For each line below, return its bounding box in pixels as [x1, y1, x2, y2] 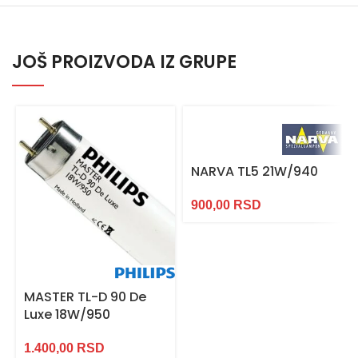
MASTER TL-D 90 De [24, 288, 146, 307]
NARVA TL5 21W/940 [191, 161, 318, 181]
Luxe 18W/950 [24, 305, 110, 324]
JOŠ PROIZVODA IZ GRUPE [12, 49, 237, 74]
